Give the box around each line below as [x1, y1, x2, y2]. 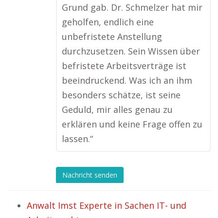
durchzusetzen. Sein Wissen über [62, 45, 200, 57]
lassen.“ [62, 133, 93, 145]
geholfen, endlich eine [62, 16, 154, 28]
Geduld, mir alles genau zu [62, 104, 173, 116]
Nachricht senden [62, 170, 117, 180]
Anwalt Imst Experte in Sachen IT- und [27, 200, 186, 212]
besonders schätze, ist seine [62, 89, 181, 101]
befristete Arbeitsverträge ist [62, 60, 186, 72]
